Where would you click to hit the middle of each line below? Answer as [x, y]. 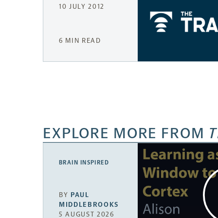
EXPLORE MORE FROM [126, 133]
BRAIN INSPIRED [84, 162]
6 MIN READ [80, 40]
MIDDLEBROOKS [89, 205]
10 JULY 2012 [82, 6]
